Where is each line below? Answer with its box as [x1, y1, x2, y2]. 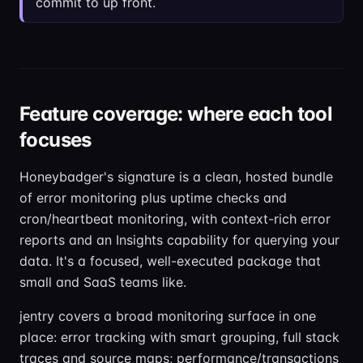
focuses [19, 128, 92, 152]
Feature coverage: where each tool [19, 102, 333, 126]
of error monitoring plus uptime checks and [19, 190, 287, 206]
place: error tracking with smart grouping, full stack [19, 329, 340, 345]
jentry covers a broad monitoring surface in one [19, 308, 316, 324]
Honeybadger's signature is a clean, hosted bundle [19, 169, 333, 185]
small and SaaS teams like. [19, 274, 186, 290]
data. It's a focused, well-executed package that [19, 253, 321, 269]
